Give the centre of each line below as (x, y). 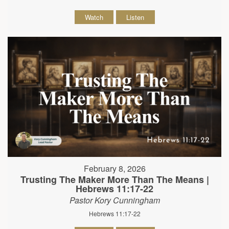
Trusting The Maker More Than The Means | (114, 179)
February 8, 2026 (114, 168)
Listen (135, 17)
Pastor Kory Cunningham (114, 200)
